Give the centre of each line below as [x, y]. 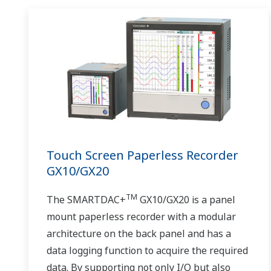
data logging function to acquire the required [147, 250]
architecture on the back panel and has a [139, 233]
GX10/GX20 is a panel [186, 199]
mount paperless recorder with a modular [141, 216]
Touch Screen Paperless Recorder [142, 155]
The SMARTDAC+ [86, 199]
